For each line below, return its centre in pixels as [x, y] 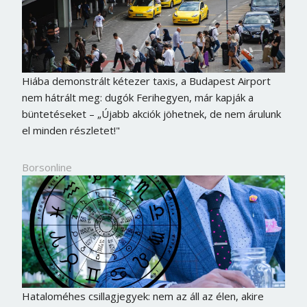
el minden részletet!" [71, 130]
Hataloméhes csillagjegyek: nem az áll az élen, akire [143, 296]
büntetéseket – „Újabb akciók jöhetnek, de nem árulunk [151, 113]
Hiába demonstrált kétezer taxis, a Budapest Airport [146, 81]
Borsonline [47, 167]
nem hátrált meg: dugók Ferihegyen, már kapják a [137, 97]
